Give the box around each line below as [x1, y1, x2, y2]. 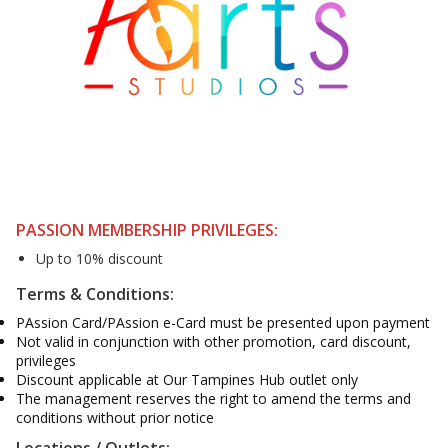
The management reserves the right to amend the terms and [16, 389, 411, 408]
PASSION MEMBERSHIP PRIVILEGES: [16, 219, 278, 241]
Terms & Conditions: [16, 283, 174, 305]
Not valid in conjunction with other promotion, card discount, [16, 332, 411, 351]
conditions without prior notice [16, 408, 214, 427]
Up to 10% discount [36, 249, 167, 268]
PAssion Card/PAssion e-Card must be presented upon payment [16, 313, 430, 332]
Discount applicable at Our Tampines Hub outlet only [16, 370, 358, 389]
